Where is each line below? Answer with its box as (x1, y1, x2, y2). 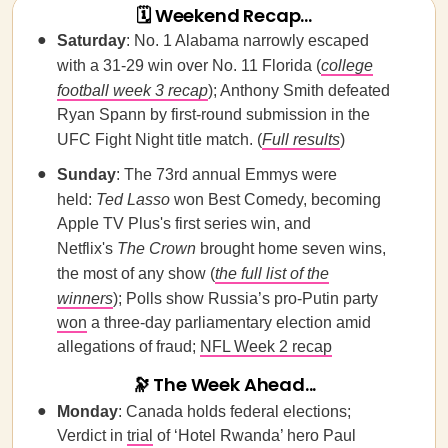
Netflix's (57, 240, 117, 257)
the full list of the (215, 265, 329, 282)
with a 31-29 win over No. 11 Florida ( (57, 57, 321, 74)
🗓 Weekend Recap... (136, 3, 312, 28)
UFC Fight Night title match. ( (57, 131, 262, 148)
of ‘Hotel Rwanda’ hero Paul (153, 427, 356, 444)
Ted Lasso (96, 191, 170, 208)
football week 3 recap (57, 82, 208, 99)
